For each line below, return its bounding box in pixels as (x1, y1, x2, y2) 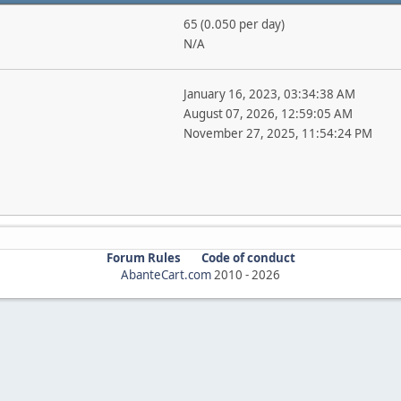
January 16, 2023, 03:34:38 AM (183, 86, 355, 102)
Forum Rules (106, 250, 181, 266)
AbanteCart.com (121, 267, 211, 283)
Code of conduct (200, 250, 295, 266)
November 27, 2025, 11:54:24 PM (183, 125, 372, 141)
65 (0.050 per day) (183, 16, 285, 32)
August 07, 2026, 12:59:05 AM (183, 106, 353, 122)
